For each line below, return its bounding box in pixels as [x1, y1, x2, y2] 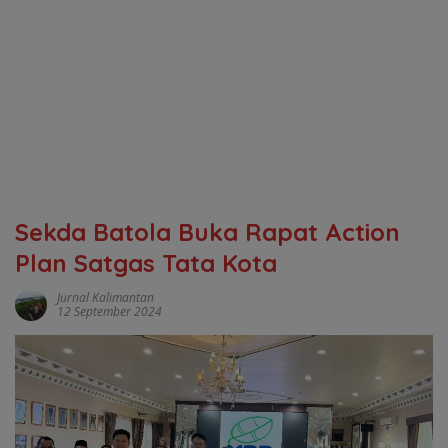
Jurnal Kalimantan [57, 289, 154, 306]
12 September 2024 [57, 303, 162, 320]
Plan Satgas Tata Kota [15, 248, 277, 278]
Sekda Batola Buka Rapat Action [15, 217, 400, 247]
